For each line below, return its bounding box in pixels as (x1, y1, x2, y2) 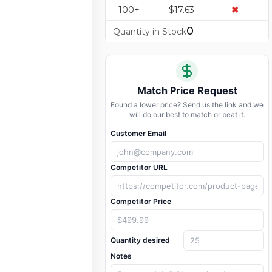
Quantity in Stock (113, 26, 186, 38)
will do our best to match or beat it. (129, 110, 245, 120)
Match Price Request (137, 84, 237, 97)
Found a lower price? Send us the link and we (110, 100, 263, 110)
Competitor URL (110, 163, 168, 172)
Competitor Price (110, 197, 171, 206)
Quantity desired (110, 236, 170, 245)
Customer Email (110, 129, 166, 138)
